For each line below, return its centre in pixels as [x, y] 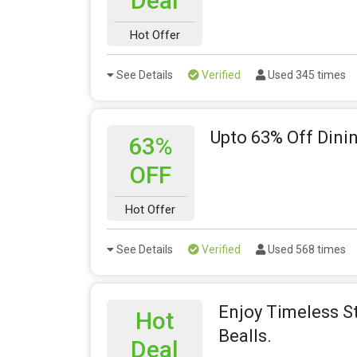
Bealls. [245, 336]
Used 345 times [306, 75]
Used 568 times [306, 250]
